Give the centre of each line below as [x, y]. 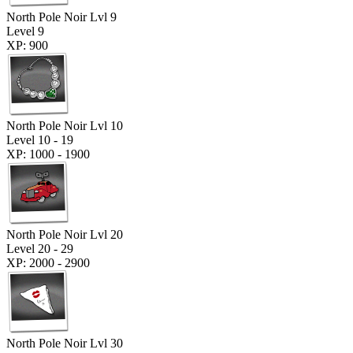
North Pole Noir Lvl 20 [65, 234]
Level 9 [25, 31]
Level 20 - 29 [40, 248]
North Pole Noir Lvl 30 [65, 343]
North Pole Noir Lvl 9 [61, 17]
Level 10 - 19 [40, 139]
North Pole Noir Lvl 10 [65, 125]
